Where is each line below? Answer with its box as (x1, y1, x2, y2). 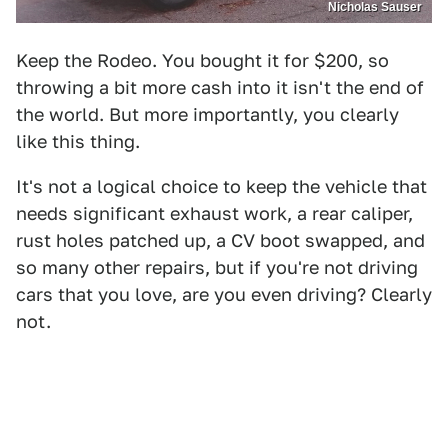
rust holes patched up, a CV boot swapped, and (16, 229, 425, 251)
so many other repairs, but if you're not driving (16, 256, 418, 278)
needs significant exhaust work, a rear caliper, (16, 202, 413, 224)
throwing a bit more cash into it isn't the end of (16, 76, 424, 98)
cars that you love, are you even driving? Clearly (16, 283, 432, 305)
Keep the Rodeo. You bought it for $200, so (16, 49, 389, 71)
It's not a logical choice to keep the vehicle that (16, 175, 427, 197)
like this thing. (16, 130, 140, 152)
